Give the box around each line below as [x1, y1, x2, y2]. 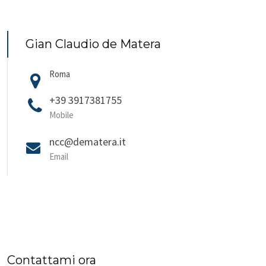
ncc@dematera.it [49, 135, 126, 148]
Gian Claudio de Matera [26, 37, 161, 51]
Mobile [49, 109, 74, 121]
